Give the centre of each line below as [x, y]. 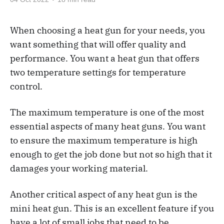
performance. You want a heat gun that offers [105, 58]
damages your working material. [79, 168]
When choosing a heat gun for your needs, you [107, 30]
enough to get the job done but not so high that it [111, 154]
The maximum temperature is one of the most [107, 112]
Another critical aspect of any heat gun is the [104, 194]
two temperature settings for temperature [98, 72]
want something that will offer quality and [98, 44]
